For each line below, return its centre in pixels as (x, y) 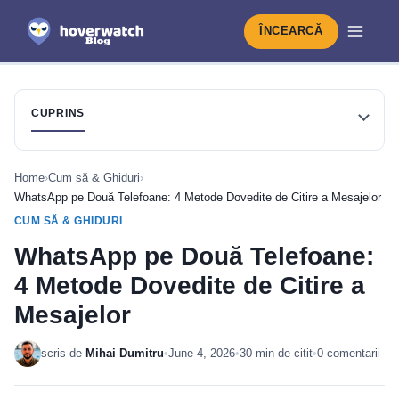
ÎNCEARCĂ (291, 31)
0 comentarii (349, 353)
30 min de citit (276, 353)
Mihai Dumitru (125, 353)
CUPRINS (58, 113)
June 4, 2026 (202, 353)
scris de (63, 353)
